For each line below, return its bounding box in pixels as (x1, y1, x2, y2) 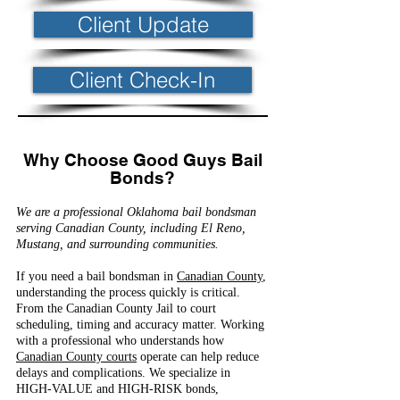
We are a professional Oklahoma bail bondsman (16, 205, 256, 219)
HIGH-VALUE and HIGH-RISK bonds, (16, 382, 219, 396)
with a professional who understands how (16, 334, 224, 347)
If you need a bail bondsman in (16, 270, 177, 283)
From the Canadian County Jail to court (16, 302, 216, 315)
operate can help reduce (137, 350, 259, 363)
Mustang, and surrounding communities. (16, 237, 219, 251)
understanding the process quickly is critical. (16, 286, 240, 299)
